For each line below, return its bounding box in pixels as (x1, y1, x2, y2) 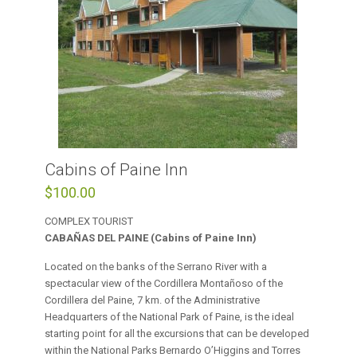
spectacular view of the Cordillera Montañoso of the (45, 277, 284, 289)
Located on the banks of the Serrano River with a (45, 260, 268, 273)
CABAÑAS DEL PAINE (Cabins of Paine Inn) (45, 231, 257, 244)
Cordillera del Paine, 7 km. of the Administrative (45, 293, 261, 306)
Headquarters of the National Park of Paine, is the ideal (45, 310, 295, 323)
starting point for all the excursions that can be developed (45, 327, 310, 339)
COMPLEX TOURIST (45, 214, 136, 227)
